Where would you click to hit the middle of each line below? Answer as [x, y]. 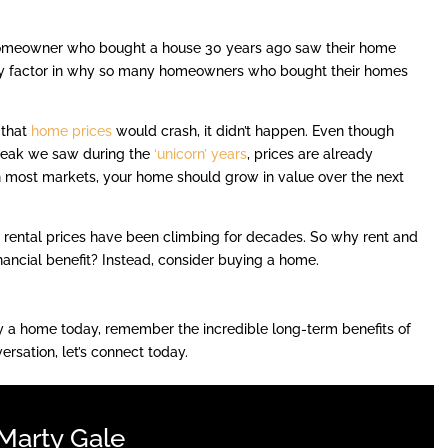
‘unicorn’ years [201, 154]
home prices [72, 131]
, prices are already [310, 154]
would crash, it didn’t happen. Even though [253, 131]
